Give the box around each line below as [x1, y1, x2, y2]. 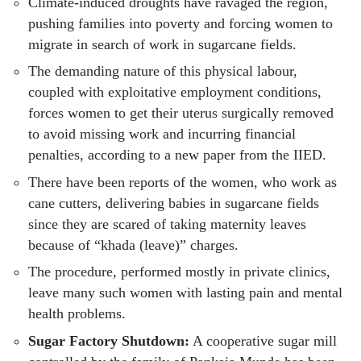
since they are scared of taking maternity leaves [28, 215, 306, 232]
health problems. [28, 305, 126, 322]
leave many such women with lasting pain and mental [28, 284, 342, 301]
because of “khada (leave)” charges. [28, 236, 239, 253]
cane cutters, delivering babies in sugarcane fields [28, 194, 319, 211]
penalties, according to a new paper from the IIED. [28, 147, 326, 164]
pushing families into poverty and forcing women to [28, 15, 333, 31]
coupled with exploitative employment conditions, [28, 84, 322, 101]
